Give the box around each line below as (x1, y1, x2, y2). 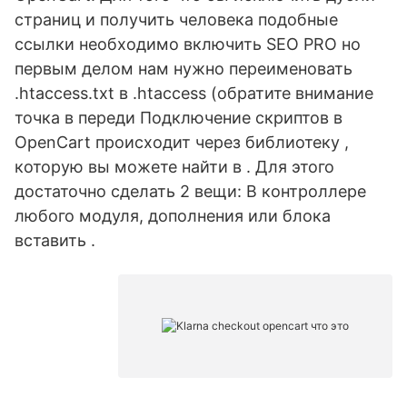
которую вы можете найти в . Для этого (15, 157, 334, 176)
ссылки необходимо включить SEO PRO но (15, 35, 361, 54)
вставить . (15, 231, 95, 250)
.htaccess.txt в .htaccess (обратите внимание (15, 84, 373, 103)
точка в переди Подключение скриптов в (15, 108, 342, 127)
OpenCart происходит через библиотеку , (15, 133, 349, 152)
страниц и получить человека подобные (15, 10, 338, 29)
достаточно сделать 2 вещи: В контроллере (15, 182, 366, 201)
